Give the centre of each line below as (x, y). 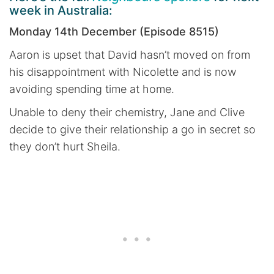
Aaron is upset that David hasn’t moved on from (130, 55)
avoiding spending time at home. (92, 89)
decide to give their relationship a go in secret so (132, 130)
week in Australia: (61, 11)
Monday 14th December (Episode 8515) (114, 32)
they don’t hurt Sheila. (65, 147)
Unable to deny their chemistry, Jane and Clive (127, 113)
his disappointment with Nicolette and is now (123, 72)
